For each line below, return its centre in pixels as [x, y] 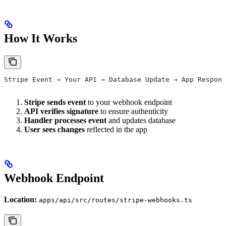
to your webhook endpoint [129, 102]
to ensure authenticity [133, 111]
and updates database [141, 120]
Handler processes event [65, 120]
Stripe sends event [55, 102]
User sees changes [54, 129]
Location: [20, 199]
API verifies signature [61, 111]
